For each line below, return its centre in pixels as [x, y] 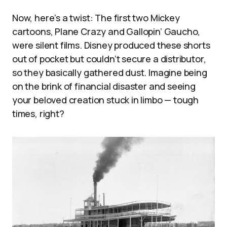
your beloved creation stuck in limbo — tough [106, 100]
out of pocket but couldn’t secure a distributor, [109, 59]
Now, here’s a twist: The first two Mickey [96, 17]
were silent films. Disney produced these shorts [111, 45]
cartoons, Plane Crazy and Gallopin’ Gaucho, [106, 31]
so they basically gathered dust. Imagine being [110, 72]
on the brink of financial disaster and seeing [104, 86]
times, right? [38, 113]
